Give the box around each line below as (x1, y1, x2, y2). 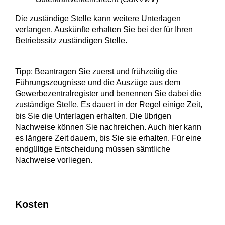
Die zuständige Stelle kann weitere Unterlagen (15, 14, 181, 23)
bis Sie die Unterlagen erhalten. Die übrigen (15, 111, 171, 121)
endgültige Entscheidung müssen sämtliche (15, 145, 170, 154)
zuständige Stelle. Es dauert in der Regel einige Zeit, (15, 100, 202, 109)
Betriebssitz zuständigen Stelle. (15, 36, 127, 45)
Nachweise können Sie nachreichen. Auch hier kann (15, 123, 201, 132)
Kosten (15, 199, 49, 210)
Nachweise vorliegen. (15, 156, 92, 165)
